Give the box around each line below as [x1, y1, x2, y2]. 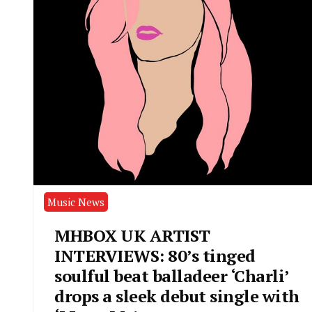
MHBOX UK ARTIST [54, 224, 210, 247]
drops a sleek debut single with [54, 284, 299, 307]
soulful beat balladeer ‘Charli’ [54, 264, 288, 287]
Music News [47, 194, 104, 209]
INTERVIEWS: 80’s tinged [54, 244, 256, 267]
